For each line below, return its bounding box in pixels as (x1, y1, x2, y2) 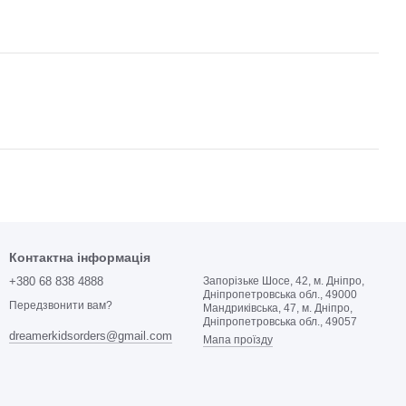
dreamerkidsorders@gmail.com (9, 329, 172, 343)
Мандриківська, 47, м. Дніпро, (203, 302, 353, 315)
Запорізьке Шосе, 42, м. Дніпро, (203, 275, 364, 288)
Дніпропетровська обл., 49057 (203, 315, 357, 329)
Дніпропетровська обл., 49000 (203, 288, 360, 302)
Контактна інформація (9, 250, 150, 266)
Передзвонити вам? (9, 299, 112, 313)
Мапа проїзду (203, 333, 273, 347)
